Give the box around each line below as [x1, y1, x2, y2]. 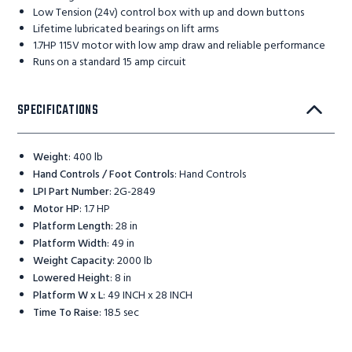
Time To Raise [33, 304, 99, 323]
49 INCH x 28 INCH [108, 287, 192, 306]
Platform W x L [33, 287, 103, 306]
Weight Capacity [33, 252, 112, 271]
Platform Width [33, 235, 107, 254]
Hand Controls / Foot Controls [33, 166, 174, 185]
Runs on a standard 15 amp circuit [33, 53, 186, 72]
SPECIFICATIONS [17, 101, 99, 122]
